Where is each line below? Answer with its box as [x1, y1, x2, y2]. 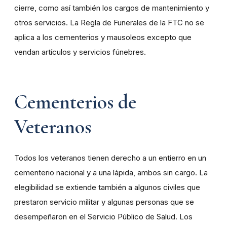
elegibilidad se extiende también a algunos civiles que [14, 182, 200, 193]
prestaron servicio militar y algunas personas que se [14, 197, 194, 207]
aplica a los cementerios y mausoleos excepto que [14, 32, 192, 43]
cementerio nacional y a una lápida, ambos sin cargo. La [14, 168, 208, 178]
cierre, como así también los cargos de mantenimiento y [14, 3, 209, 13]
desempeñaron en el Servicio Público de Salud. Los [14, 212, 193, 222]
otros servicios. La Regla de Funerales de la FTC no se [14, 18, 204, 28]
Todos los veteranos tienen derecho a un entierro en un [14, 153, 206, 163]
